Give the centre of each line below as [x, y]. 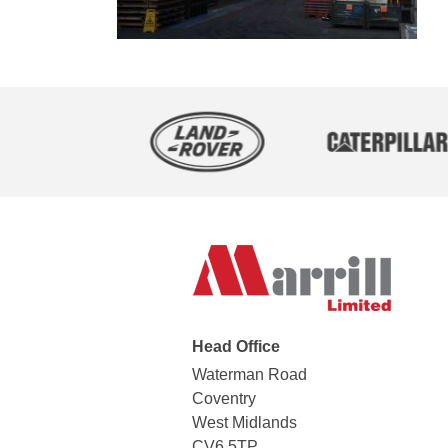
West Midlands [244, 423]
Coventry [224, 399]
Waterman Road [249, 375]
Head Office [236, 347]
